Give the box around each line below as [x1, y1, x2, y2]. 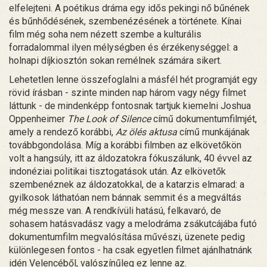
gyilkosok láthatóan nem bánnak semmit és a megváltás [9, 192, 241, 204]
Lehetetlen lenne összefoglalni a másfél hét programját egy [9, 74, 257, 86]
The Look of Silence [67, 113, 151, 125]
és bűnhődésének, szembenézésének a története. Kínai [9, 15, 241, 27]
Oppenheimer [9, 113, 67, 125]
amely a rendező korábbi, [9, 126, 116, 138]
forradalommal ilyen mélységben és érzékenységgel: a [9, 42, 238, 54]
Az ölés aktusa [116, 126, 177, 138]
